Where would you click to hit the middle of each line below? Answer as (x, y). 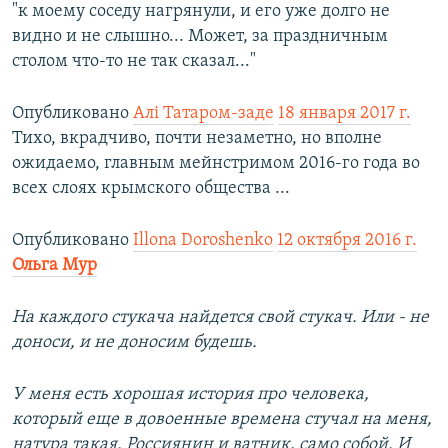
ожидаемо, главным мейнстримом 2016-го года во (216, 164)
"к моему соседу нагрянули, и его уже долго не (201, 12)
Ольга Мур (54, 266)
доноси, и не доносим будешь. (134, 343)
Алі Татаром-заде (203, 114)
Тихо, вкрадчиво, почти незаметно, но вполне (197, 139)
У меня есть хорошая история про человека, (190, 395)
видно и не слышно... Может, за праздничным (200, 37)
